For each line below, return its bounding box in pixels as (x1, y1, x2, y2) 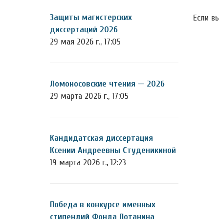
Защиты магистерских (50, 12, 132, 22)
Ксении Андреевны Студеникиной (50, 145, 176, 155)
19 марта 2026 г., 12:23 (50, 157, 126, 168)
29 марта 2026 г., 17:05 (50, 91, 129, 101)
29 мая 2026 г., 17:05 (50, 37, 121, 47)
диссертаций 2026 (50, 24, 118, 35)
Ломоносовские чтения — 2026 (50, 79, 165, 89)
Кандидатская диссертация (50, 133, 153, 143)
